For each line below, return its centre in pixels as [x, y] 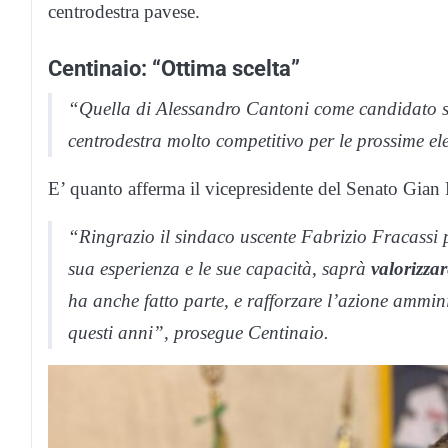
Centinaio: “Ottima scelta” [174, 68]
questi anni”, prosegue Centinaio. [198, 333]
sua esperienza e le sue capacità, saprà [219, 269]
